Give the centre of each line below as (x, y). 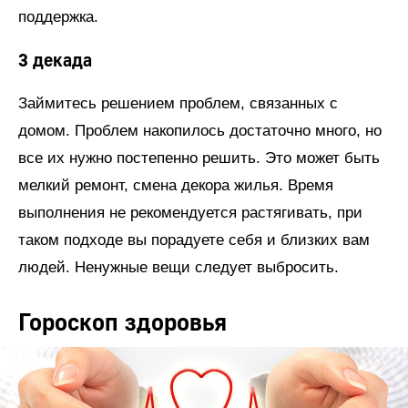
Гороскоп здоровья (126, 323)
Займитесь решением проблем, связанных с (178, 103)
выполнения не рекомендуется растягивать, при (190, 212)
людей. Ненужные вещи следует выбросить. (178, 267)
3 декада (55, 60)
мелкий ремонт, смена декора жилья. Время (176, 185)
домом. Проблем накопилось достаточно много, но (200, 130)
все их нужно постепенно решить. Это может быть (199, 158)
